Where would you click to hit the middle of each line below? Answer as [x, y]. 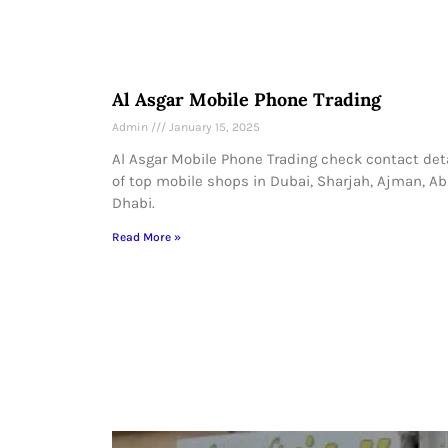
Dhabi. [133, 203]
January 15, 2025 [213, 127]
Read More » [146, 237]
